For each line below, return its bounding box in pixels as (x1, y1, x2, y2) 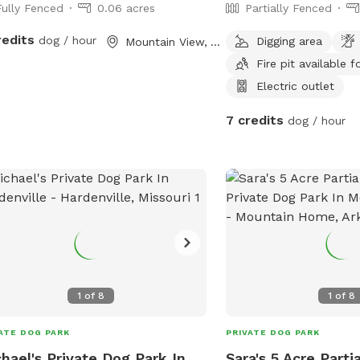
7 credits (226, 112, 284, 128)
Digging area (256, 34, 323, 47)
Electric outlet (256, 79, 335, 92)
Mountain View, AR (210, 35, 220, 48)
